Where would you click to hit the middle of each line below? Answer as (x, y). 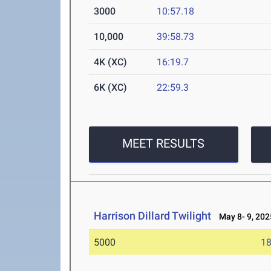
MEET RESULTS (164, 144)
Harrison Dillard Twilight (153, 216)
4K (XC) (111, 62)
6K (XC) (111, 88)
